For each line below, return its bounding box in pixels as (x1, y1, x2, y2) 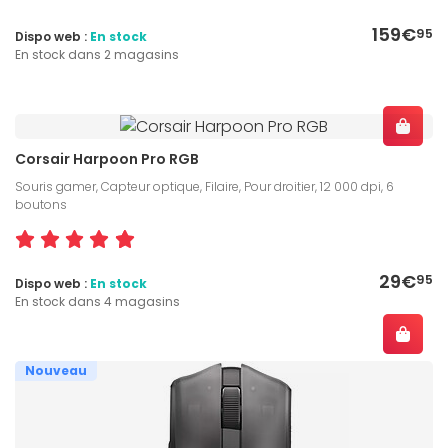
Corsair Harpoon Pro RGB (15, 148, 199, 169)
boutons (15, 195, 67, 213)
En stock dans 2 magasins (15, 46, 179, 64)
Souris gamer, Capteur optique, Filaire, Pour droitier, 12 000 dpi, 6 (15, 177, 394, 195)
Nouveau (25, 361, 87, 379)
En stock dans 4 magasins (15, 292, 180, 310)
